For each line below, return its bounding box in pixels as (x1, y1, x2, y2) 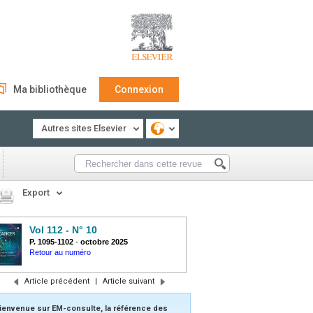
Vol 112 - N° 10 (29, 224, 97, 235)
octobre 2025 (80, 238, 128, 246)
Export (22, 187, 50, 198)
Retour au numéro (29, 248, 91, 256)
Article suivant (102, 277, 154, 286)
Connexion (115, 84, 163, 95)
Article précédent (24, 277, 89, 286)
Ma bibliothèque (13, 84, 87, 95)
